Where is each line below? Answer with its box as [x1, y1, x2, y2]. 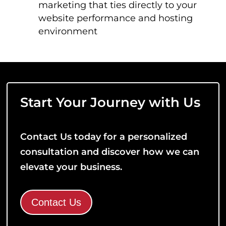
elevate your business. [20, 161, 123, 173]
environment [38, 25, 98, 37]
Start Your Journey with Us [20, 94, 201, 110]
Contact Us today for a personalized [20, 131, 188, 142]
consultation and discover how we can [20, 146, 200, 157]
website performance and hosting [38, 12, 193, 24]
